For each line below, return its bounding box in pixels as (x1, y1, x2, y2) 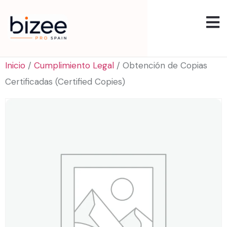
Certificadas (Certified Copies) (5, 76, 125, 88)
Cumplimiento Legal (34, 60, 114, 71)
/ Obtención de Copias (114, 60, 207, 71)
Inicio (5, 60, 25, 71)
